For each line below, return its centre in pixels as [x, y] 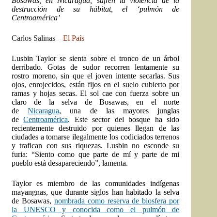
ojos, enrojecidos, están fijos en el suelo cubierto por [96, 85]
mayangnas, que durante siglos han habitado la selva [96, 192]
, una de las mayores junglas [119, 111]
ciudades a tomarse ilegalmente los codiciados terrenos [96, 137]
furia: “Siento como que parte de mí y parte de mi [96, 155]
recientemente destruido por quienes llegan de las [96, 128]
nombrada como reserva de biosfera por [117, 201]
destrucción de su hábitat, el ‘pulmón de [96, 9]
